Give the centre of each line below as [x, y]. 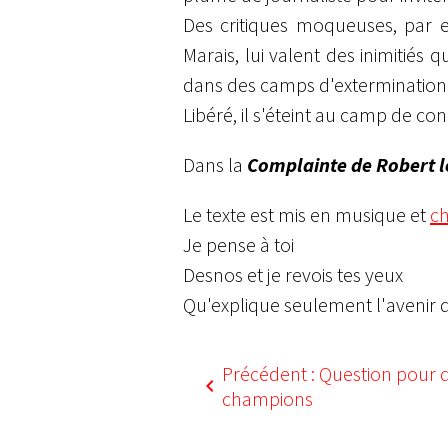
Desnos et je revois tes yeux [293, 274]
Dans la [215, 164]
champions [267, 398]
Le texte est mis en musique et [306, 214]
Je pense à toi [238, 244]
